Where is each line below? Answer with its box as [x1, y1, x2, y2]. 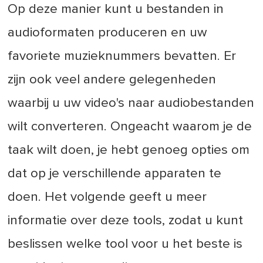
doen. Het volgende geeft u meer [8, 190, 207, 204]
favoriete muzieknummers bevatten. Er [8, 49, 237, 63]
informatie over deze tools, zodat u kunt [8, 214, 244, 228]
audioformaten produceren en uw [8, 26, 208, 40]
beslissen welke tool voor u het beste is [8, 237, 243, 251]
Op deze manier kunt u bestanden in [8, 2, 224, 16]
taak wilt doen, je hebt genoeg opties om [8, 143, 250, 157]
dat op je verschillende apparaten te [8, 167, 222, 181]
